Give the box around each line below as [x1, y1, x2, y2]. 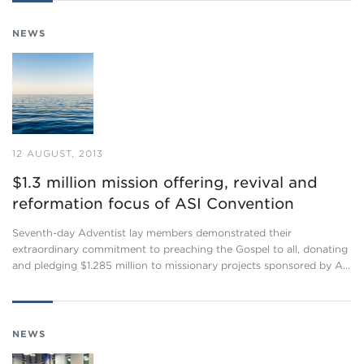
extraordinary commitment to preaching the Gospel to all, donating [12, 243, 348, 255]
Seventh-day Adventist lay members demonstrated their [12, 227, 292, 239]
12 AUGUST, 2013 [12, 148, 103, 159]
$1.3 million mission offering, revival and [12, 174, 318, 191]
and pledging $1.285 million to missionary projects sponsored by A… [12, 259, 350, 271]
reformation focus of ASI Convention [12, 195, 294, 212]
